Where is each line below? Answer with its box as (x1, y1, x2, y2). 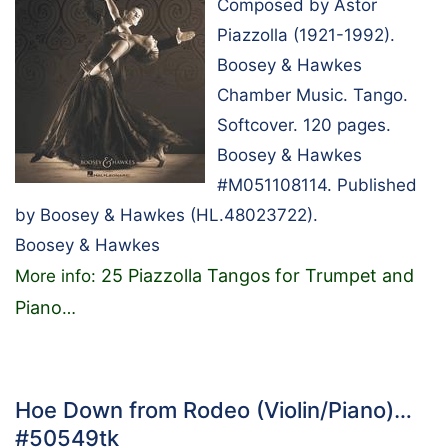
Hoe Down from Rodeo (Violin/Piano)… (15, 397, 412, 424)
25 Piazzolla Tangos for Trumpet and (101, 265, 414, 287)
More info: (15, 266, 101, 287)
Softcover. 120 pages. (217, 115, 391, 136)
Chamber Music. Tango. (217, 85, 408, 106)
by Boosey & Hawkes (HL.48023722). (15, 205, 318, 226)
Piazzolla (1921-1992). (217, 25, 395, 46)
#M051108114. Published (217, 175, 417, 196)
